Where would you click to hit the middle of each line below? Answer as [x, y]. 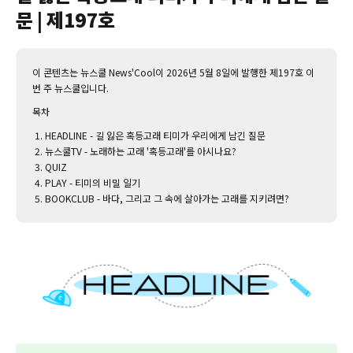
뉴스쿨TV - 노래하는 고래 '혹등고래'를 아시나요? [141, 151]
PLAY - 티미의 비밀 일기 [93, 183]
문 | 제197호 [65, 20]
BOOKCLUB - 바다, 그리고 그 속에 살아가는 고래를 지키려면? [167, 199]
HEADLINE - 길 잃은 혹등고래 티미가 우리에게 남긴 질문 [155, 136]
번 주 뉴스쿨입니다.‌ [71, 88]
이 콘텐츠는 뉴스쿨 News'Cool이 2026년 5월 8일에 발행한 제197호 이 [173, 72]
